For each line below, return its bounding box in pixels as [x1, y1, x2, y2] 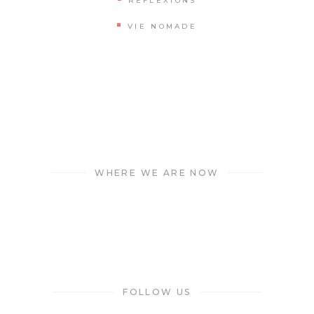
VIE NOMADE [128, 21, 197, 31]
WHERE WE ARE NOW [95, 167, 219, 178]
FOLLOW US [123, 286, 191, 297]
